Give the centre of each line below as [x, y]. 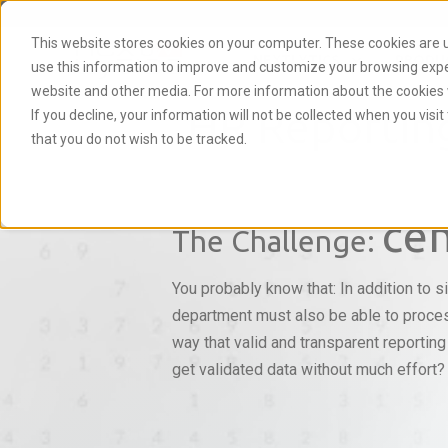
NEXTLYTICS [296, 59]
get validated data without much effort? [308, 369]
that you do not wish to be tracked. [138, 138]
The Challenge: [277, 241]
